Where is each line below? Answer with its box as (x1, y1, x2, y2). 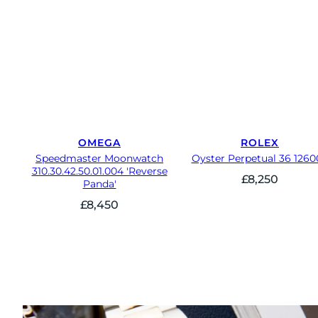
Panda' (82, 177, 116, 191)
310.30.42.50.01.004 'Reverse (31, 165, 168, 178)
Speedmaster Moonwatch (35, 152, 163, 165)
